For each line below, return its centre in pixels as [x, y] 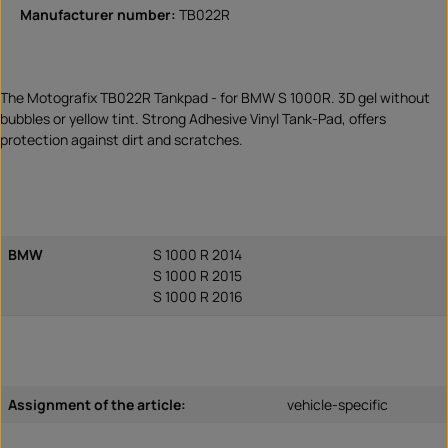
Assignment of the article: [97, 404]
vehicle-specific [337, 404]
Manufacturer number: [99, 14]
